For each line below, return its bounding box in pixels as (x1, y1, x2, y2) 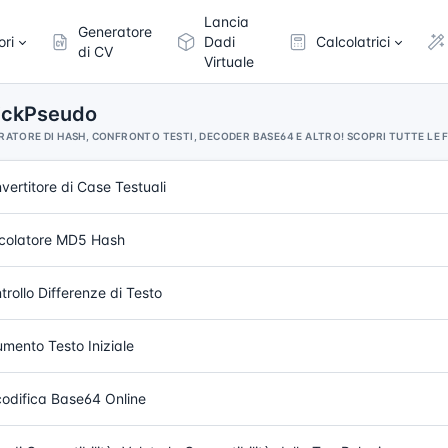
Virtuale (204, 53, 255, 70)
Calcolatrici (315, 33, 390, 50)
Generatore (78, 23, 153, 40)
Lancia (204, 13, 250, 30)
